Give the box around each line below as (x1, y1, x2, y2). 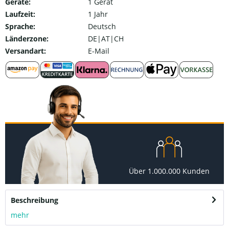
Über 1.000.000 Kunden (129, 166, 210, 176)
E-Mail (87, 45, 109, 56)
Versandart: (5, 45, 46, 56)
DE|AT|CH (87, 33, 124, 43)
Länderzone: (5, 33, 49, 43)
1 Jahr (87, 9, 108, 19)
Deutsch (87, 21, 116, 31)
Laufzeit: (5, 9, 35, 19)
